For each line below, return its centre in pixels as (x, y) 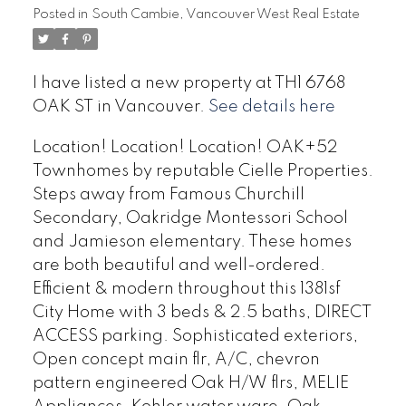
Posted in (60, 14)
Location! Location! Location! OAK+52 (185, 148)
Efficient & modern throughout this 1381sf (186, 290)
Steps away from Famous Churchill (168, 195)
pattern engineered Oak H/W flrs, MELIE (190, 384)
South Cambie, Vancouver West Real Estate (225, 14)
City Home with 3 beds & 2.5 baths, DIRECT (202, 313)
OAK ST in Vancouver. (120, 106)
